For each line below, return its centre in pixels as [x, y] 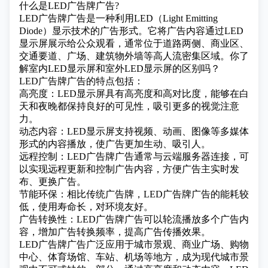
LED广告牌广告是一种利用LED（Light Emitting [118, 18]
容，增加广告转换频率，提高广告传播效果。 [115, 232]
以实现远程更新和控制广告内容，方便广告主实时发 [129, 169]
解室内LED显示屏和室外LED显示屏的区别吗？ [120, 68]
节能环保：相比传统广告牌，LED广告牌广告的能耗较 [134, 194]
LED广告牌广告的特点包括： [81, 81]
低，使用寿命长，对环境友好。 [86, 207]
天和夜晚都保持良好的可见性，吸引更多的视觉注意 [129, 106]
